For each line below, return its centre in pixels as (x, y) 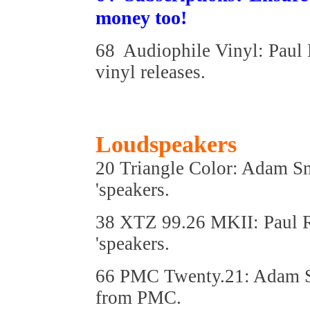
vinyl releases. (151, 72)
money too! (141, 18)
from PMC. (138, 298)
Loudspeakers (166, 144)
